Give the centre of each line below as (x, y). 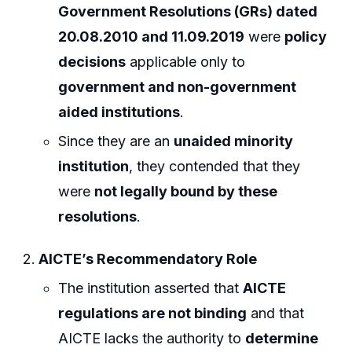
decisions (92, 61)
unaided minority (234, 141)
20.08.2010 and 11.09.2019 (152, 36)
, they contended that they (215, 166)
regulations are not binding (153, 313)
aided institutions (119, 112)
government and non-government (178, 86)
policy (306, 36)
